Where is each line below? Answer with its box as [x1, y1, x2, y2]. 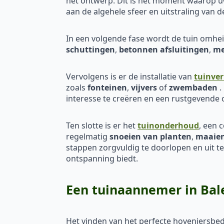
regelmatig [66, 130, 109, 142]
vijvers [131, 81, 157, 93]
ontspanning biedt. [66, 152, 138, 164]
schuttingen [66, 43, 115, 55]
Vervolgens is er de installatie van [66, 70, 194, 82]
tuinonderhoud [137, 119, 199, 131]
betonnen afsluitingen [119, 43, 209, 55]
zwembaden [169, 81, 217, 93]
